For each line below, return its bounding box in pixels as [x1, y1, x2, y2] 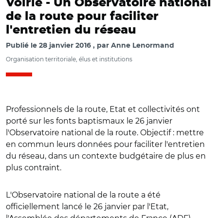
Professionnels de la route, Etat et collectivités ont [6, 105, 200, 114]
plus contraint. [6, 163, 61, 172]
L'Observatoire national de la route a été [6, 190, 161, 200]
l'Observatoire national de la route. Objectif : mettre [6, 128, 204, 137]
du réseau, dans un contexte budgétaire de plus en [6, 151, 206, 161]
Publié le [6, 42, 39, 49]
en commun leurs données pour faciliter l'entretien [6, 140, 205, 149]
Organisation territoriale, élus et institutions [6, 55, 132, 63]
